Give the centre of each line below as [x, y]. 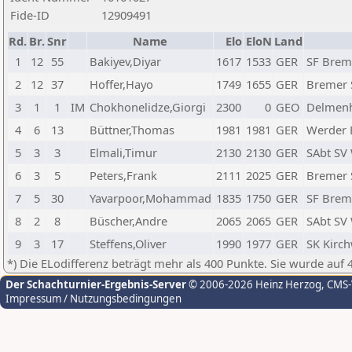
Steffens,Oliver [128, 244]
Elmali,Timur [123, 152]
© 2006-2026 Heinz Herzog [254, 284]
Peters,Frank [123, 175]
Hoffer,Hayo [121, 84]
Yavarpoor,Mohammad [150, 198]
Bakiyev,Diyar [125, 61]
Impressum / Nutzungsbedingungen [93, 299]
